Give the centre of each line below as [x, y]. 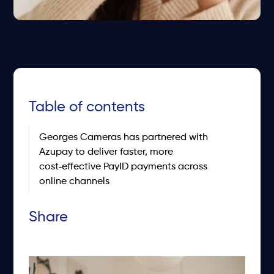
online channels [75, 181]
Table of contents [87, 107]
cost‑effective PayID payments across [124, 167]
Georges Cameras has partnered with [124, 137]
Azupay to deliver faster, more [106, 152]
